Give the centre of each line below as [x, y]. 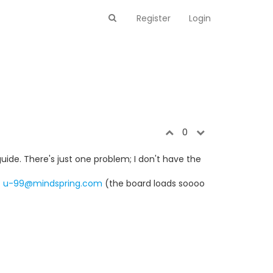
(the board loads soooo [154, 183]
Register [154, 18]
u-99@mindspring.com [53, 183]
